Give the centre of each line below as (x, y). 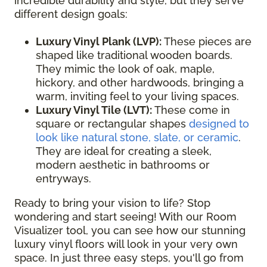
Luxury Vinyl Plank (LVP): (99, 42)
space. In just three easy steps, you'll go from (129, 258)
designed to (219, 124)
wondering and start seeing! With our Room (125, 217)
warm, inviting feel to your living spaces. (137, 97)
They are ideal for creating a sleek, (124, 151)
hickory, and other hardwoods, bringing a (140, 83)
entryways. (63, 179)
